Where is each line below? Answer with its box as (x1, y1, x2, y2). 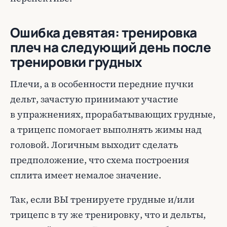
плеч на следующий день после (10, 38, 211, 56)
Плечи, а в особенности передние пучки (10, 78, 194, 90)
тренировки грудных (10, 53, 142, 71)
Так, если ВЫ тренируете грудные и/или (10, 193, 195, 206)
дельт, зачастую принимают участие (10, 93, 178, 105)
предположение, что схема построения (10, 154, 189, 166)
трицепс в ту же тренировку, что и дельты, (10, 208, 206, 221)
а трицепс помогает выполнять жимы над (10, 123, 202, 136)
